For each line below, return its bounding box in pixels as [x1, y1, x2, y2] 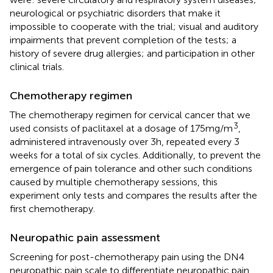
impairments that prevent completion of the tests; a [10, 34, 236, 46]
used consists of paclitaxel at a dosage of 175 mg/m [10, 122, 233, 134]
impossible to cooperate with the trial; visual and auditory [10, 20, 258, 32]
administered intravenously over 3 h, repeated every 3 [10, 135, 239, 147]
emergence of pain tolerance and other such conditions [10, 162, 252, 174]
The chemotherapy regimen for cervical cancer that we [10, 108, 250, 121]
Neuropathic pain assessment [10, 230, 160, 244]
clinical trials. [10, 60, 64, 73]
